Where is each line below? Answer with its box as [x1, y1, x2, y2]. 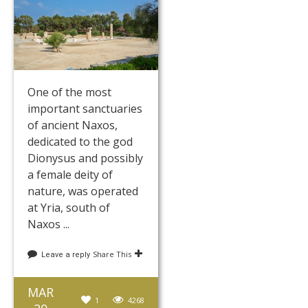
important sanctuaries [27, 101, 142, 117]
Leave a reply [41, 250, 90, 260]
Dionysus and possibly [27, 151, 143, 166]
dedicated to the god [27, 134, 133, 150]
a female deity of [27, 167, 113, 183]
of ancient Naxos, [27, 118, 118, 133]
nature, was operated [27, 184, 138, 199]
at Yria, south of [27, 200, 110, 216]
